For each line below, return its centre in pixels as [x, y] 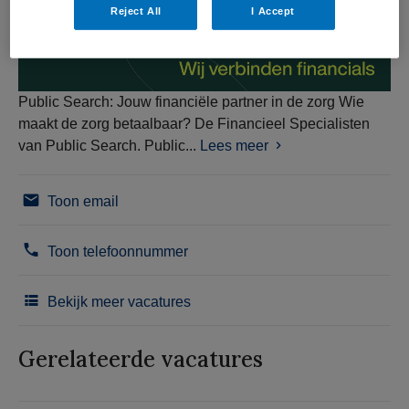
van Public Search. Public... [109, 146]
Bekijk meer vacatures [117, 302]
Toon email [81, 202]
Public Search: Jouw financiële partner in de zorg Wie [191, 102]
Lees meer [234, 146]
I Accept [273, 10]
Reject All [136, 10]
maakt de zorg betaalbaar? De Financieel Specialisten [194, 124]
